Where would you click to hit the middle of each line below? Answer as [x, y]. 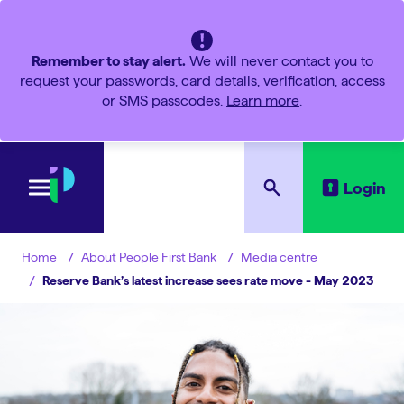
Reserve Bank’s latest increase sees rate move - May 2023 [208, 280]
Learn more [263, 101]
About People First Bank [149, 257]
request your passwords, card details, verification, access [202, 81]
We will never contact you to [279, 61]
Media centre [279, 257]
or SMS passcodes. [164, 101]
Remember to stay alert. [108, 61]
